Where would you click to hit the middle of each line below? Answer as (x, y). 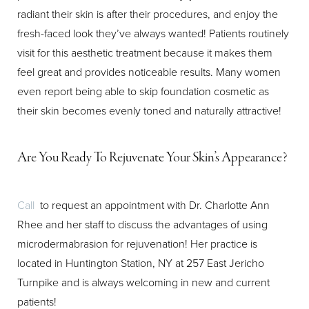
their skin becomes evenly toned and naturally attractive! (149, 110)
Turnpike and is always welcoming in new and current (143, 282)
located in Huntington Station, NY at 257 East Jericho (141, 263)
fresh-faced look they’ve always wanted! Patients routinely (153, 33)
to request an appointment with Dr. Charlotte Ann (152, 205)
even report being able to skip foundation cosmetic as (143, 91)
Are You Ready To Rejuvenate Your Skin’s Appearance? (152, 157)
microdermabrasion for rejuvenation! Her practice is (137, 243)
